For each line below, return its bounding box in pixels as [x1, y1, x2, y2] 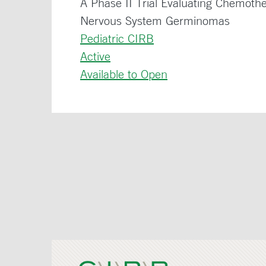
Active [80, 49, 110, 64]
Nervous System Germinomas [80, 13, 230, 28]
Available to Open [80, 66, 167, 81]
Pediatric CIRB [80, 31, 154, 46]
